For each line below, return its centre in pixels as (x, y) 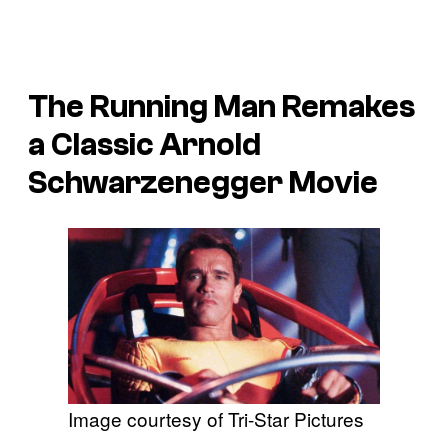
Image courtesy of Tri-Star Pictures (216, 418)
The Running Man (152, 106)
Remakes (345, 106)
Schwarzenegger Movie (203, 182)
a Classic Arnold (144, 144)
